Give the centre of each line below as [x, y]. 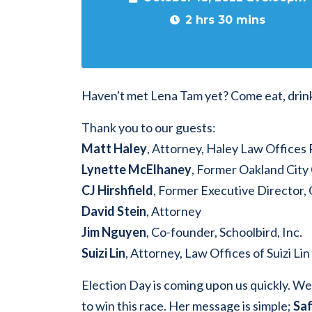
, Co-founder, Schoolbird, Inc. [224, 232]
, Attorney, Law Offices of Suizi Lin [218, 253]
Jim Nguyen [114, 232]
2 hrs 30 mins [225, 19]
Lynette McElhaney [136, 169]
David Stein [114, 211]
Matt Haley [114, 148]
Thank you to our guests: [149, 127]
